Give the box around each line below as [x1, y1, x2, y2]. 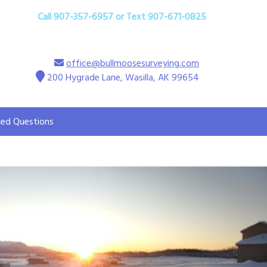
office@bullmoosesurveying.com [66, 56, 199, 70]
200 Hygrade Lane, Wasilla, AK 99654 [47, 70, 199, 84]
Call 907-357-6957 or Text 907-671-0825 [38, 10, 206, 23]
